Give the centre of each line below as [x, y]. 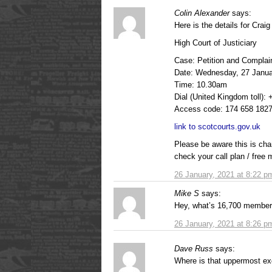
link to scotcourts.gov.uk [217, 127]
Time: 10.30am [201, 85]
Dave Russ [194, 249]
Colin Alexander [202, 13]
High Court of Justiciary [216, 43]
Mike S [187, 194]
